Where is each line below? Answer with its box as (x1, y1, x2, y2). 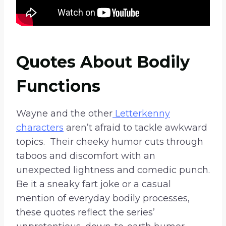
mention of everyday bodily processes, (16, 193, 190, 204)
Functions (16, 76, 100, 96)
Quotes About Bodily (16, 52, 190, 72)
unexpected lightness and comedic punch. (16, 164, 210, 176)
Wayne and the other (16, 108, 112, 120)
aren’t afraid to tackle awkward (64, 122, 207, 134)
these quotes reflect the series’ (16, 207, 155, 218)
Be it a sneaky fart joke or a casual (16, 179, 171, 190)
